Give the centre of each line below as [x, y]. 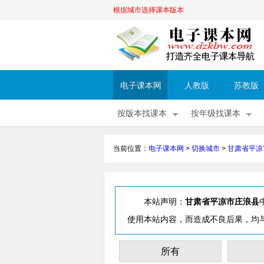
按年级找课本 [216, 113]
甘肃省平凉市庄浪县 [222, 202]
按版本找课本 [142, 113]
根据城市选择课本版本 [148, 10]
